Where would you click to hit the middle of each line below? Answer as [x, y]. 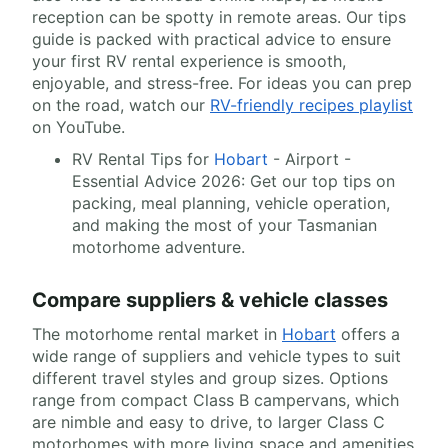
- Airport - [309, 159]
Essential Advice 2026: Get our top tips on [233, 181]
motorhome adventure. [158, 247]
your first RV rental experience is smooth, [189, 61]
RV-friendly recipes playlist [311, 105]
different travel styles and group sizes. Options [210, 378]
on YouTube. [78, 127]
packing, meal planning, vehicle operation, [231, 203]
